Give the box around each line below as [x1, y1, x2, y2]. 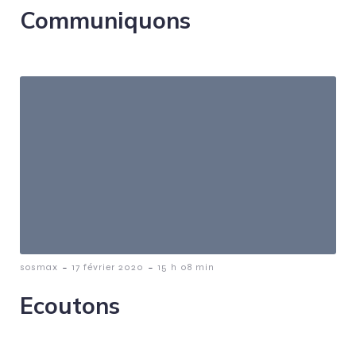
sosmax [20, 261, 58, 273]
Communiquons [20, 5, 191, 34]
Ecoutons [20, 290, 120, 319]
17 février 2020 [72, 261, 144, 273]
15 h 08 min [157, 261, 215, 273]
